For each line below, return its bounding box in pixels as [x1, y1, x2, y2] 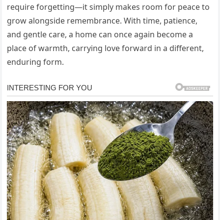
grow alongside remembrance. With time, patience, [7, 15, 198, 26]
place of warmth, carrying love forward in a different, [7, 42, 204, 54]
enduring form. [7, 56, 64, 67]
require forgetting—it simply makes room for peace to [7, 1, 210, 12]
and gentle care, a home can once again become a [7, 28, 193, 40]
